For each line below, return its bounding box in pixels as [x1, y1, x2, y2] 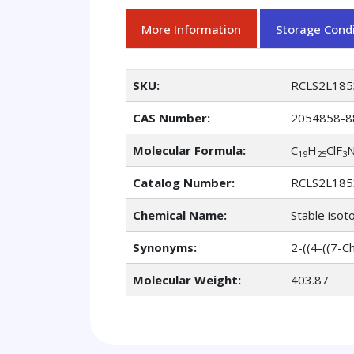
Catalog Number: [133, 175, 235, 191]
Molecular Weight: [133, 272, 241, 288]
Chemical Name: [133, 207, 227, 224]
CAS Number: [133, 110, 210, 126]
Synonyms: [133, 239, 197, 256]
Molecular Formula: [133, 142, 246, 159]
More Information [141, 21, 241, 37]
